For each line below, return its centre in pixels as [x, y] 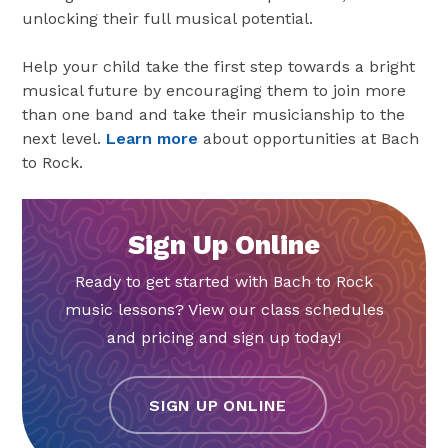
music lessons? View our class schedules [224, 309]
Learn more [152, 138]
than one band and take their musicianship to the [214, 114]
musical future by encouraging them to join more [214, 90]
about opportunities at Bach [309, 138]
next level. [64, 138]
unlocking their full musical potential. [168, 18]
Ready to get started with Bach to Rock [224, 281]
